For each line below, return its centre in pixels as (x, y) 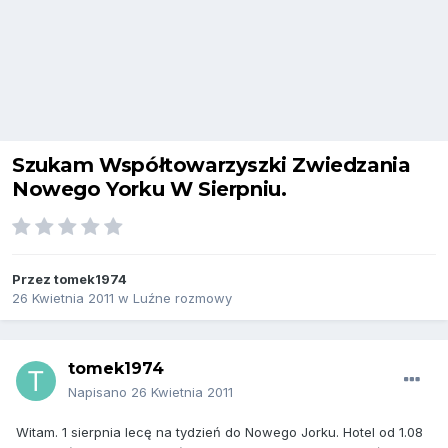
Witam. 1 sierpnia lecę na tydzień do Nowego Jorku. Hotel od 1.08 (219, 432)
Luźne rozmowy (182, 298)
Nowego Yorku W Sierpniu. (149, 189)
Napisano (99, 392)
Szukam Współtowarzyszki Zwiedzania (211, 165)
